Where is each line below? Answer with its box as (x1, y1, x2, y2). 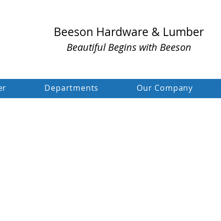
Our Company (137, 82, 193, 93)
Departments (44, 82, 99, 93)
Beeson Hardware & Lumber (54, 24, 204, 39)
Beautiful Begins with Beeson (66, 40, 191, 54)
